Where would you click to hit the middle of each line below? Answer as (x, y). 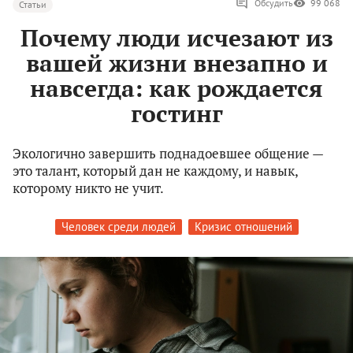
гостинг (176, 114)
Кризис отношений (243, 227)
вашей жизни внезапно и (176, 63)
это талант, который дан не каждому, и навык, (155, 171)
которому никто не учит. (88, 188)
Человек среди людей (118, 227)
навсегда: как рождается (176, 89)
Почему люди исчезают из (176, 38)
